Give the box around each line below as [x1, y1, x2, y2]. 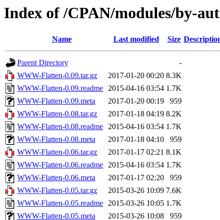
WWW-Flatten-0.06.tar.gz [17, 148, 97, 157]
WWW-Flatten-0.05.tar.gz [17, 186, 97, 195]
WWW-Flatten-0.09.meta [17, 97, 95, 106]
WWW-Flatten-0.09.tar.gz [17, 71, 97, 80]
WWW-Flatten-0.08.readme [17, 122, 103, 131]
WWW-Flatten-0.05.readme [17, 199, 103, 208]
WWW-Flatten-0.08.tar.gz [17, 110, 97, 118]
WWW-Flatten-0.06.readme [17, 161, 103, 169]
